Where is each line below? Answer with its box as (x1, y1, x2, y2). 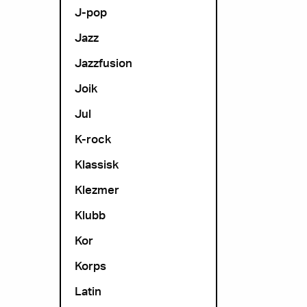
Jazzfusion (75, 56, 132, 70)
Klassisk (75, 157, 119, 171)
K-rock (75, 132, 111, 146)
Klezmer (75, 182, 119, 197)
